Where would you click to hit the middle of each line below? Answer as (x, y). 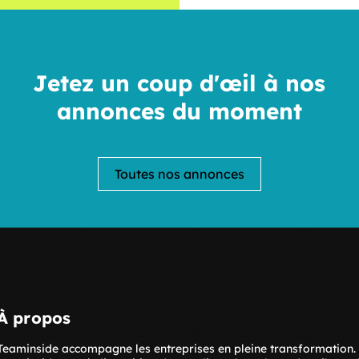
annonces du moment (179, 111)
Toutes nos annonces (179, 174)
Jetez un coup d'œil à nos (179, 83)
